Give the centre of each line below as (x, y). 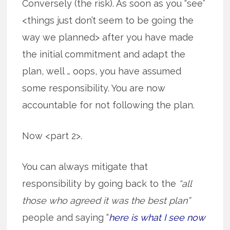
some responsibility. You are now (94, 88)
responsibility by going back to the (99, 184)
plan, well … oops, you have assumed (102, 71)
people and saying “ (66, 218)
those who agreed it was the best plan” (107, 201)
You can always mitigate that (85, 167)
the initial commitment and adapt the (104, 54)
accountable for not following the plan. (109, 105)
